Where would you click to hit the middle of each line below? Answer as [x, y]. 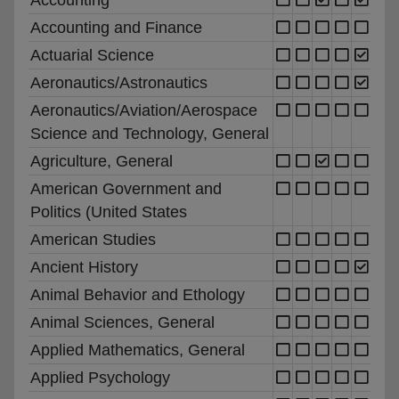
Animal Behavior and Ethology [138, 294]
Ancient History [84, 267]
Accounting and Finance [116, 27]
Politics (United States [109, 212]
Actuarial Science [92, 55]
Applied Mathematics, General [138, 350]
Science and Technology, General [150, 133]
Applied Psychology [100, 377]
